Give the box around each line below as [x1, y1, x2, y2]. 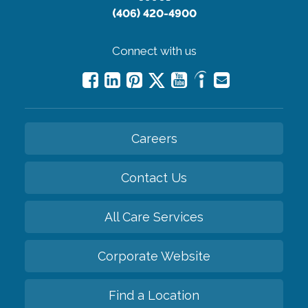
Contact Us [121, 170, 187, 185]
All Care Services [104, 209, 203, 224]
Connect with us [111, 43, 197, 58]
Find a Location [109, 287, 199, 302]
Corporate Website [98, 248, 210, 263]
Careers [131, 131, 177, 146]
